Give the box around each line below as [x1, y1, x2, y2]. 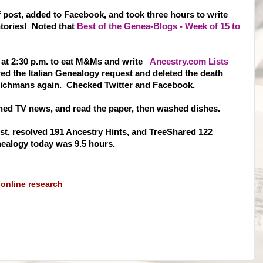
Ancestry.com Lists [150, 57, 228, 66]
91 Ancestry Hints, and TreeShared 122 [55, 127, 213, 137]
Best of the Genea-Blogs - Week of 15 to [77, 22, 240, 31]
